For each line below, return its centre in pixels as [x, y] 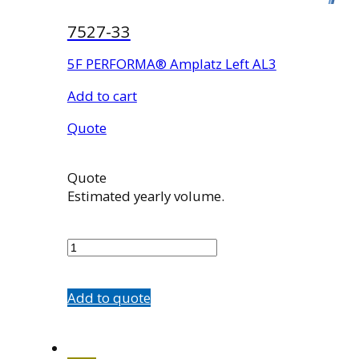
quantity [93, 264]
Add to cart [102, 95]
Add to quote [109, 297]
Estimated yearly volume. [145, 196]
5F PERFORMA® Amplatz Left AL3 [171, 63]
